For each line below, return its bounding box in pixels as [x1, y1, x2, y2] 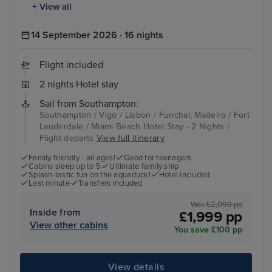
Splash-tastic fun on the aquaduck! [29, 170, 151, 180]
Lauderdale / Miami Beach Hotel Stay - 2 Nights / [39, 121, 230, 132]
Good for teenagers [124, 153, 192, 163]
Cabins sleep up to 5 [29, 161, 101, 172]
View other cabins [30, 219, 108, 231]
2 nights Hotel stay [39, 78, 118, 91]
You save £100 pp [174, 224, 242, 235]
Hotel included [158, 170, 210, 180]
